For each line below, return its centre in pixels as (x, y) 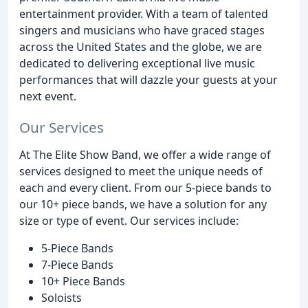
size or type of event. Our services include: (129, 220)
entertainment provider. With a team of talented (144, 14)
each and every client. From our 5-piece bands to (145, 187)
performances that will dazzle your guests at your (148, 80)
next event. (48, 96)
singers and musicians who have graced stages (142, 30)
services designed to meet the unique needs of (141, 171)
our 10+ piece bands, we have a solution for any (143, 204)
